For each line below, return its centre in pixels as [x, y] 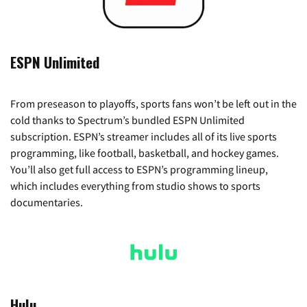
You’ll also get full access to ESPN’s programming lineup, [139, 170]
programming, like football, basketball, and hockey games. [145, 153]
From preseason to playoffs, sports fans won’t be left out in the [153, 104]
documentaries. [47, 202]
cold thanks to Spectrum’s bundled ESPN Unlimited [127, 120]
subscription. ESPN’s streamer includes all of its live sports [144, 137]
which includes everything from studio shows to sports [135, 186]
